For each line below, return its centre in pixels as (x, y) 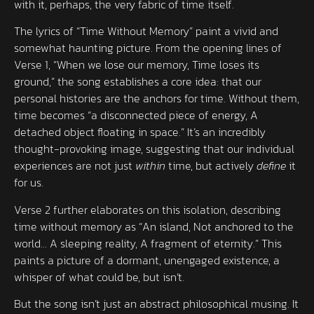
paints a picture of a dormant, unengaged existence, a (147, 260)
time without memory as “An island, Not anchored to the (154, 226)
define (271, 166)
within (150, 166)
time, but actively (211, 166)
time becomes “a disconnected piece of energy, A (136, 115)
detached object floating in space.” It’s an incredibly (140, 132)
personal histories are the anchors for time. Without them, (157, 98)
